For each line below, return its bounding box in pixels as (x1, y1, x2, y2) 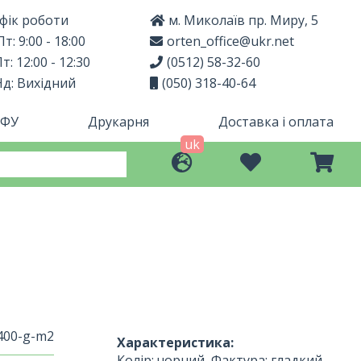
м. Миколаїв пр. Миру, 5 (168, 11, 318, 29)
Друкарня (88, 113, 150, 131)
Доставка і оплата (218, 113, 334, 131)
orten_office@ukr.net (167, 32, 294, 50)
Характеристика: (117, 334, 234, 351)
